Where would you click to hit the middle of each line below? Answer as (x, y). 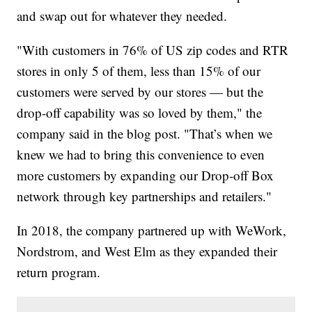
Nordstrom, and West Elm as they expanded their (147, 251)
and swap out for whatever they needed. (122, 16)
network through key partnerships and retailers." (145, 196)
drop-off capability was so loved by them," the (140, 113)
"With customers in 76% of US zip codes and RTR (153, 50)
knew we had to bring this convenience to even (141, 155)
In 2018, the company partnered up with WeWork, (152, 231)
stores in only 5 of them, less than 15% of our (139, 71)
